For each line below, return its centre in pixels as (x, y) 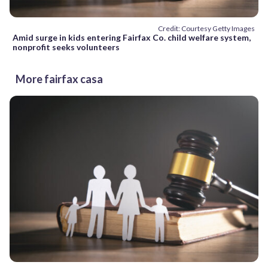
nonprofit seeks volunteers (66, 47)
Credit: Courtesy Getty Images (206, 29)
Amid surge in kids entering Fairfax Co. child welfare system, (132, 38)
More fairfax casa (59, 79)
